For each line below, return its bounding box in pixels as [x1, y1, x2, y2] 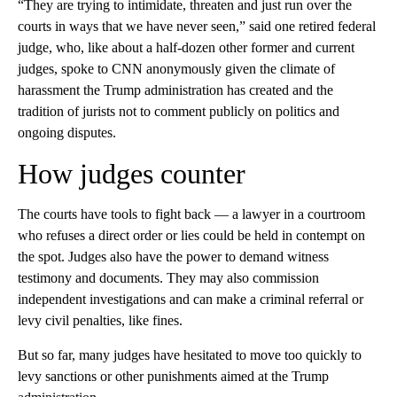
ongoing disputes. [18, 124, 116, 140]
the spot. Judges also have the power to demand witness [18, 248, 329, 264]
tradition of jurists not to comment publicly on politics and [18, 103, 339, 119]
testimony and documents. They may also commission [18, 269, 319, 285]
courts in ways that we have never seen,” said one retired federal [18, 18, 376, 34]
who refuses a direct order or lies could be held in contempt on [18, 227, 365, 243]
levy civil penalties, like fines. [18, 312, 183, 328]
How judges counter [18, 157, 245, 190]
